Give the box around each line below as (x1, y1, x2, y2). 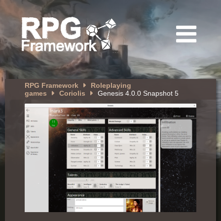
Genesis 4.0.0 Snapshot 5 (98, 89, 179, 97)
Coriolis (59, 89, 85, 97)
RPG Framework (25, 81, 78, 89)
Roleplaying (91, 81, 131, 89)
